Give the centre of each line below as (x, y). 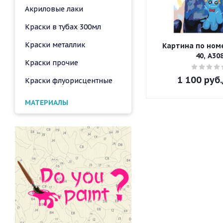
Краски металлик (55, 45)
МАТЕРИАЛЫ (47, 103)
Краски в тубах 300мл (63, 27)
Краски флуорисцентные (69, 81)
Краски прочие (52, 63)
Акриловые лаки (54, 9)
